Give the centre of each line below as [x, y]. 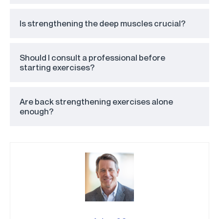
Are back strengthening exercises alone [96, 102]
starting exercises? [57, 67]
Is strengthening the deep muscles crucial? [103, 23]
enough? [37, 111]
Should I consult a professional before [92, 58]
